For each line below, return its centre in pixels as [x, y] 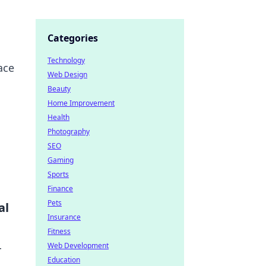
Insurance [64, 217]
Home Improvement [81, 103]
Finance [60, 189]
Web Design [67, 75]
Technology [66, 60]
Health [58, 117]
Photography [69, 132]
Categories [73, 38]
